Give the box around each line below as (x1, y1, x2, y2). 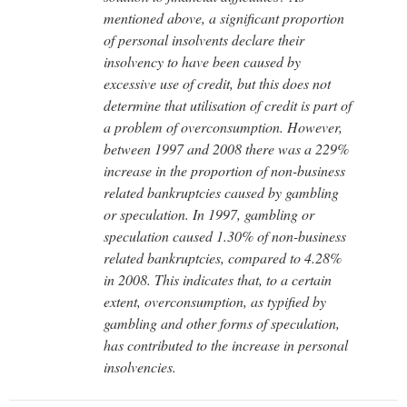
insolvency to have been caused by (104, 51, 301, 71)
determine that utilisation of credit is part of (104, 94, 352, 114)
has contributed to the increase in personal (104, 334, 348, 354)
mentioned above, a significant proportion (104, 7, 344, 27)
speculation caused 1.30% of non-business (104, 225, 346, 245)
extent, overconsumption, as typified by (104, 291, 326, 311)
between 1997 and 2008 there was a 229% (104, 138, 349, 158)
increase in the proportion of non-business (104, 160, 345, 180)
